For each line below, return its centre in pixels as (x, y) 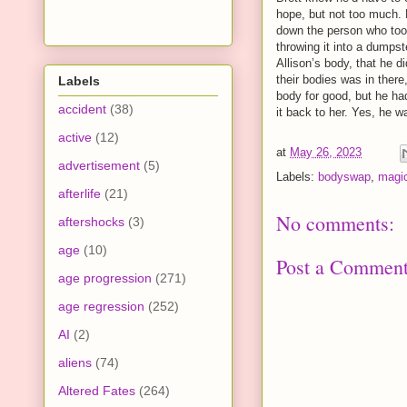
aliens (75, 362)
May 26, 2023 (326, 152)
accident (82, 109)
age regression (101, 306)
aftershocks (91, 221)
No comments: (335, 223)
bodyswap (344, 176)
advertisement (99, 165)
